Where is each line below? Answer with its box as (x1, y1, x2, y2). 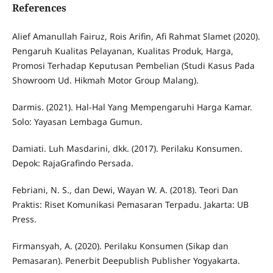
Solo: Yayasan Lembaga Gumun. (12, 115, 143, 127)
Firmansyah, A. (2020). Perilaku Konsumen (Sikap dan (12, 239, 229, 252)
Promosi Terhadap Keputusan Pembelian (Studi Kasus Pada (12, 59, 255, 71)
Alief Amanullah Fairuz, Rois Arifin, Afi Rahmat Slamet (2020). (12, 30, 260, 42)
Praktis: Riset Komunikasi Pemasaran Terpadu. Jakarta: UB (12, 198, 249, 210)
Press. (12, 213, 37, 225)
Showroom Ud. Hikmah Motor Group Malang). (12, 74, 199, 86)
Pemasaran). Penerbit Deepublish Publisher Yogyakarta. (12, 254, 240, 266)
